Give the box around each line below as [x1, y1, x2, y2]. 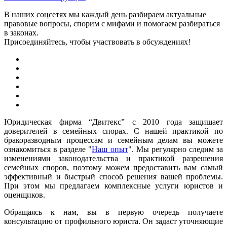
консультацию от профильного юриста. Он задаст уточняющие [4, 216, 223, 225]
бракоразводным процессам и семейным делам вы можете [4, 135, 223, 144]
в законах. [4, 28, 39, 37]
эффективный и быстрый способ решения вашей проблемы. [4, 172, 223, 181]
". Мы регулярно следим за [128, 144, 223, 154]
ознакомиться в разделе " [4, 144, 92, 154]
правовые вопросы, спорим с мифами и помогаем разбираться [4, 19, 220, 28]
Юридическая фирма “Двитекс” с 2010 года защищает [4, 117, 223, 126]
